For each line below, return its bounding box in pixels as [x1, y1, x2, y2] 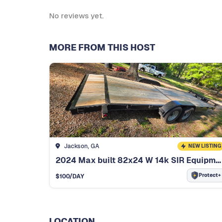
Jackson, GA [63, 142, 99, 151]
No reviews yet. [49, 11, 104, 21]
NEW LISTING [188, 143, 221, 150]
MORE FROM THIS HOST [49, 42, 155, 54]
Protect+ [199, 172, 221, 179]
